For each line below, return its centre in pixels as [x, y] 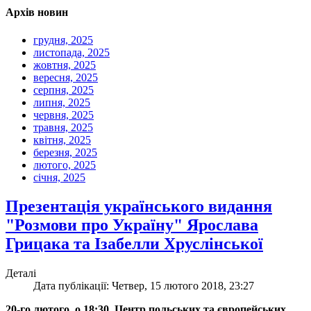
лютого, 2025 [65, 165]
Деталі [21, 274]
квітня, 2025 [62, 140]
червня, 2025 [64, 115]
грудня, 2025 [63, 40]
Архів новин [37, 12]
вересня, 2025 [66, 77]
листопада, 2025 [72, 52]
